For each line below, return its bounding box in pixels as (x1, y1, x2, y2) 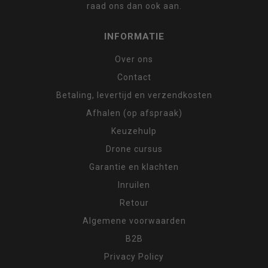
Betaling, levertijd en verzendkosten (56, 90, 212, 100)
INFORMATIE (103, 31, 165, 42)
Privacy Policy (104, 251, 164, 261)
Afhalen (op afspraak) (86, 108, 182, 118)
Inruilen (118, 179, 150, 190)
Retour (119, 197, 149, 208)
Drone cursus (105, 144, 163, 154)
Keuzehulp (111, 126, 157, 136)
